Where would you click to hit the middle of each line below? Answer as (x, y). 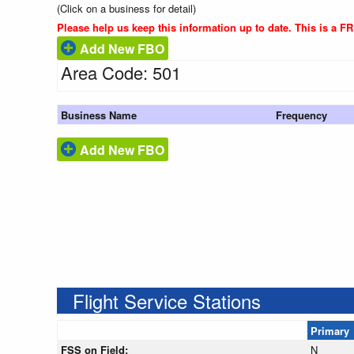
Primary (330, 331)
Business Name (99, 115)
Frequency (301, 115)
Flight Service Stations (167, 301)
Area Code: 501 (121, 73)
